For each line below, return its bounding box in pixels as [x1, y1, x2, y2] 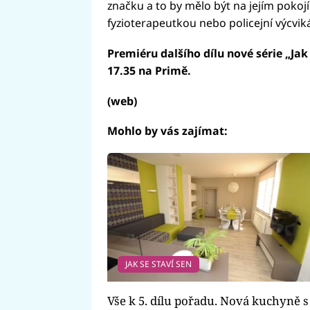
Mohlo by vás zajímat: [107, 123, 228, 139]
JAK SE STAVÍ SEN [125, 257, 192, 270]
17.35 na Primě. [107, 62, 191, 78]
